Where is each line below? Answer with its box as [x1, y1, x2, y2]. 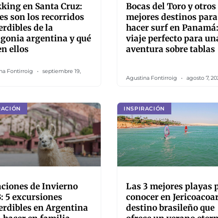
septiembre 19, [41, 68, 81, 74]
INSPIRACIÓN [124, 105, 165, 112]
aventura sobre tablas [126, 44, 215, 54]
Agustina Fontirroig [126, 74, 179, 81]
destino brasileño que [126, 202, 215, 213]
